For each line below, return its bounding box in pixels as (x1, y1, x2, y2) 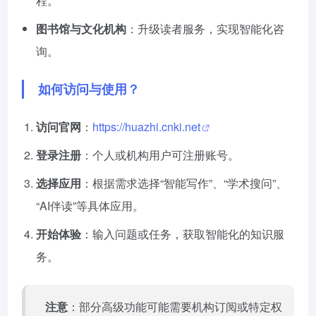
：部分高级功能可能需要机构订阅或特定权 (68, 298, 282, 315)
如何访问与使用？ (38, 79, 140, 98)
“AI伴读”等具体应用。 (36, 197, 144, 214)
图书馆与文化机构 (36, 20, 126, 37)
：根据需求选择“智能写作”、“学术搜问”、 (81, 174, 287, 191)
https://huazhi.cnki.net (92, 118, 200, 135)
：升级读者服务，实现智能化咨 (126, 20, 284, 37)
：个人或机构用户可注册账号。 (81, 146, 239, 163)
